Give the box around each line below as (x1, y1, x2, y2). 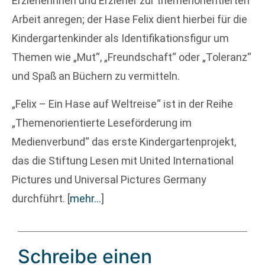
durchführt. (12, 192, 67, 205)
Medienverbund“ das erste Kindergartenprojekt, (12, 135, 236, 148)
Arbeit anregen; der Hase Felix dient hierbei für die (12, 13, 247, 26)
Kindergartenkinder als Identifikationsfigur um (12, 32, 229, 45)
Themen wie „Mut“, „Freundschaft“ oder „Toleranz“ (12, 51, 251, 64)
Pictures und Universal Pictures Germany (12, 173, 206, 186)
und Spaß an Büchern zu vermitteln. (12, 70, 180, 83)
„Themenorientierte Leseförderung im (12, 116, 192, 129)
